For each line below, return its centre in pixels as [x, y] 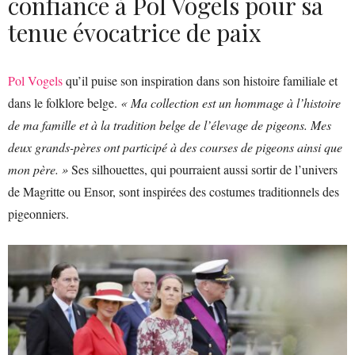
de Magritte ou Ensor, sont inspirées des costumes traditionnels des [174, 191]
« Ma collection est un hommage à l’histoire [229, 102]
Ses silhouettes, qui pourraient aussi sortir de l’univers [203, 169]
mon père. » [38, 169]
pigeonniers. [38, 213]
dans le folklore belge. [63, 102]
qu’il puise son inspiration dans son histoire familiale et [200, 80]
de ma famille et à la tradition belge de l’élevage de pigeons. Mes [170, 124]
